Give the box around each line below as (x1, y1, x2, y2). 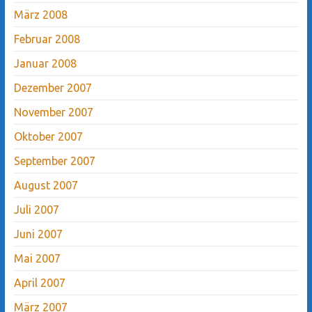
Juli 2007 (13, 203, 59, 216)
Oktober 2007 (13, 130, 83, 143)
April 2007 (13, 276, 65, 289)
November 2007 (13, 105, 93, 118)
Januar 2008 (13, 56, 77, 70)
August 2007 (13, 178, 78, 192)
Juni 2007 (13, 227, 63, 240)
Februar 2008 (13, 32, 80, 45)
